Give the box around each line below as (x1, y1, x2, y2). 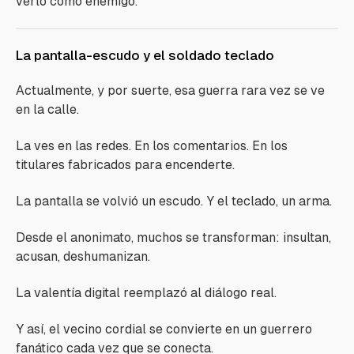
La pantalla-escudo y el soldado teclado (16, 47, 274, 63)
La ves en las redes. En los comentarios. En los (16, 138, 288, 153)
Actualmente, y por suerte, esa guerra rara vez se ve (16, 83, 325, 98)
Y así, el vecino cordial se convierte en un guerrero (16, 322, 312, 337)
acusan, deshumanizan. (16, 249, 150, 264)
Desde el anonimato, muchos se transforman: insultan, (16, 230, 331, 245)
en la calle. (16, 102, 79, 117)
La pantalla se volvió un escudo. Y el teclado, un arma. (16, 194, 332, 209)
